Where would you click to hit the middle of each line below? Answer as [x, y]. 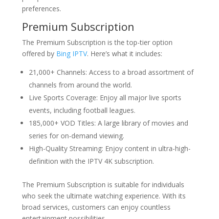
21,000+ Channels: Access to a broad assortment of [111, 72]
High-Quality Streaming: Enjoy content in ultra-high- [109, 148]
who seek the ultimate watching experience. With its [104, 196]
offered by [39, 54]
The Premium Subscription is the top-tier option [97, 42]
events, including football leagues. [82, 110]
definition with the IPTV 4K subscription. [91, 161]
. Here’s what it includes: [124, 54]
